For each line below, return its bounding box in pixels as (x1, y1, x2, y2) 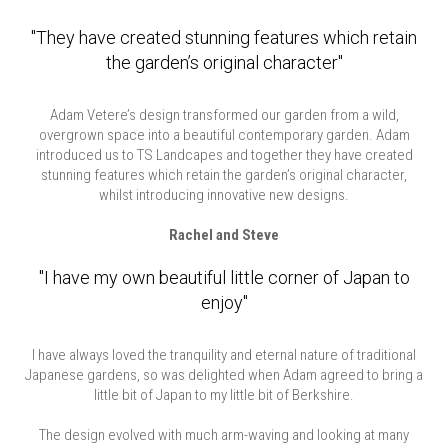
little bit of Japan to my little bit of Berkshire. (94, 386, 354, 404)
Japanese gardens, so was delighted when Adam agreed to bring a (25, 366, 423, 384)
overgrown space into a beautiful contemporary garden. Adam (38, 126, 410, 144)
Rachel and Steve (169, 226, 279, 244)
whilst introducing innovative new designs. (99, 186, 349, 204)
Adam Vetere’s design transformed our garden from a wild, (49, 106, 399, 124)
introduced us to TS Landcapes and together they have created (35, 146, 413, 164)
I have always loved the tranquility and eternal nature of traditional (32, 346, 416, 364)
